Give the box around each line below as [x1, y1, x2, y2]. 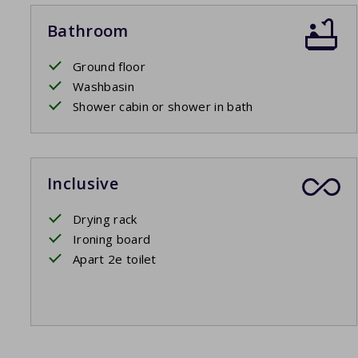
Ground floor [73, 58, 145, 75]
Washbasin [73, 78, 134, 95]
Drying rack [73, 211, 137, 228]
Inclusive [47, 173, 118, 195]
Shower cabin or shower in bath [73, 98, 253, 115]
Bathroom [47, 20, 129, 42]
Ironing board [73, 231, 151, 248]
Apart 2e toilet [73, 251, 157, 268]
